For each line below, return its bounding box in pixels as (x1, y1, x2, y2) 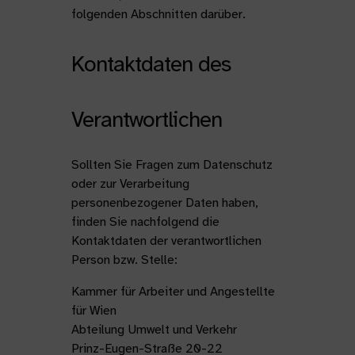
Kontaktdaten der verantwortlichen (71, 233, 261, 249)
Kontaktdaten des (71, 50, 231, 78)
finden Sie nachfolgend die (71, 214, 219, 230)
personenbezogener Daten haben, (71, 195, 258, 211)
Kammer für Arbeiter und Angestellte (71, 284, 275, 300)
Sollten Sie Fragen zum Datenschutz (71, 157, 273, 173)
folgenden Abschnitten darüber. (71, 6, 246, 22)
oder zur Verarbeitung (71, 176, 189, 192)
